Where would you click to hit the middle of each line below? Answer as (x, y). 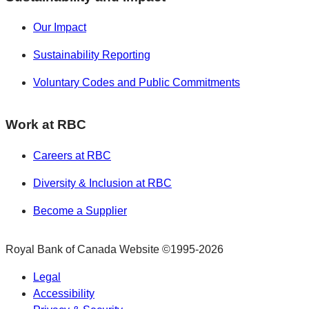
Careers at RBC (72, 155)
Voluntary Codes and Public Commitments (137, 83)
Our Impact (60, 28)
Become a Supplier (80, 210)
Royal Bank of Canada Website (84, 249)
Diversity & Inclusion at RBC (102, 183)
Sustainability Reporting (92, 55)
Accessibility (64, 293)
